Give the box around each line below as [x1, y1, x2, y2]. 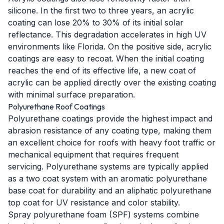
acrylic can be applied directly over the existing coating [8, 77, 216, 87]
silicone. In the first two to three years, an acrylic [8, 5, 194, 15]
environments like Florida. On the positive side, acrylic [8, 41, 211, 51]
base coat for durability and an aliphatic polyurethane [8, 185, 211, 195]
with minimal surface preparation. [8, 89, 135, 99]
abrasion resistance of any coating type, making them [8, 125, 211, 135]
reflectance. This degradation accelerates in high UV [8, 29, 206, 39]
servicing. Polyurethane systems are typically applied [8, 161, 208, 171]
